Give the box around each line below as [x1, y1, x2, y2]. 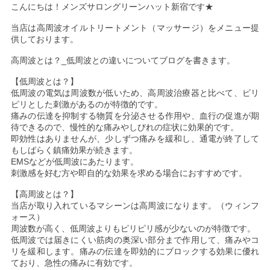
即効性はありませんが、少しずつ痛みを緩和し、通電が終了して [10, 134, 260, 143]
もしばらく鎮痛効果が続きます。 [10, 145, 137, 155]
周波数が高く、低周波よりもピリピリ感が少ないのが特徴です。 [10, 224, 256, 233]
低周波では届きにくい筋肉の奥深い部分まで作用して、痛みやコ [10, 235, 260, 245]
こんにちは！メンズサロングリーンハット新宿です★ [10, 2, 213, 11]
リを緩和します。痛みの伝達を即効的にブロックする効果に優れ [10, 246, 260, 256]
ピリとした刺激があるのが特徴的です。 [10, 99, 163, 109]
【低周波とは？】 [10, 77, 78, 86]
